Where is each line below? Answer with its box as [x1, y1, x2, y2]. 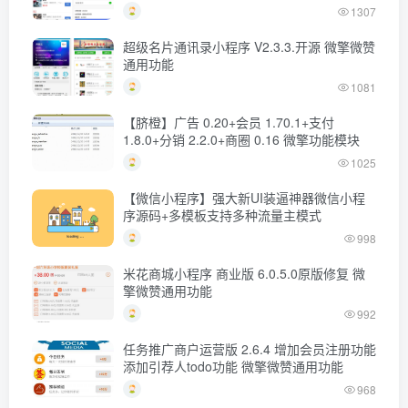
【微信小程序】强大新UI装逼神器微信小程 [123, 189, 365, 208]
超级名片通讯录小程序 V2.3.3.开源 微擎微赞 [123, 37, 375, 56]
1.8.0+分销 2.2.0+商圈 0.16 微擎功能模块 [123, 130, 360, 149]
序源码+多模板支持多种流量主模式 [123, 206, 321, 225]
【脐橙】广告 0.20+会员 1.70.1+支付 [123, 113, 334, 132]
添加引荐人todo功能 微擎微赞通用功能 [123, 357, 343, 376]
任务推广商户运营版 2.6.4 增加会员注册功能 [123, 340, 376, 359]
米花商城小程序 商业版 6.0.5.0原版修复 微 [123, 264, 352, 283]
